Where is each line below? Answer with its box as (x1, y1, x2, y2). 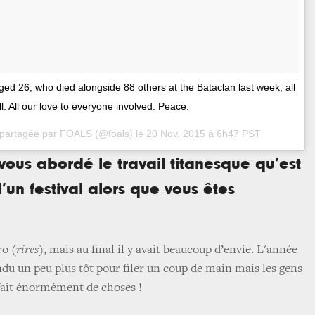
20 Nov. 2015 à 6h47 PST (146, 128, 261, 140)
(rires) (11, 244, 44, 257)
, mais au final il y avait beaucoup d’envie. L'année (44, 244, 297, 257)
